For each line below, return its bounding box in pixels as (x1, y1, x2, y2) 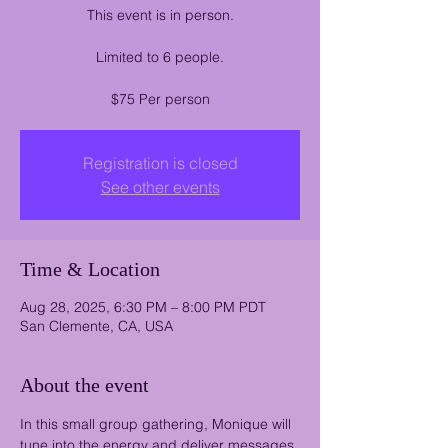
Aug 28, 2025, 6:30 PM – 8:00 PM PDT (20, 298, 266, 317)
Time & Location (20, 258, 160, 281)
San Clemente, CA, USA (20, 317, 173, 336)
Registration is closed (82, 153, 238, 174)
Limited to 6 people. (96, 48, 224, 67)
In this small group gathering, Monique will (20, 415, 295, 434)
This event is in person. (86, 6, 234, 25)
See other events (100, 177, 220, 198)
